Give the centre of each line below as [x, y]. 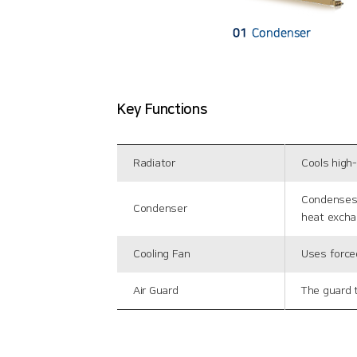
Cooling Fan [162, 254]
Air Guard [156, 291]
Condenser [160, 209]
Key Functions [162, 110]
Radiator [154, 163]
